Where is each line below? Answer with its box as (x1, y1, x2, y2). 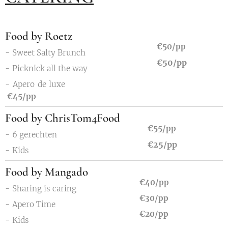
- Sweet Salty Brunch (5, 48, 85, 58)
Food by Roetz (5, 29, 72, 43)
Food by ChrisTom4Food (5, 111, 120, 125)
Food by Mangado (5, 165, 88, 179)
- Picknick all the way (5, 64, 88, 73)
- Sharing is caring (5, 184, 76, 193)
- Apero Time (5, 199, 55, 209)
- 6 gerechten (5, 130, 57, 139)
